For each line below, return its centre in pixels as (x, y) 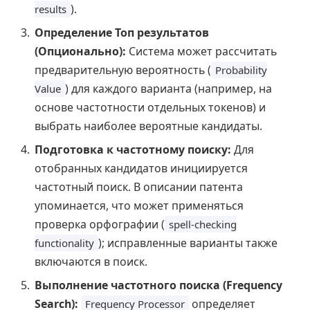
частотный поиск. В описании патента (139, 186)
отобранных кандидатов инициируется (141, 168)
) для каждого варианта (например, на (168, 88)
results (51, 9)
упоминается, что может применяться (139, 205)
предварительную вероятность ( (123, 70)
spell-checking (203, 224)
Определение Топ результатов (122, 32)
